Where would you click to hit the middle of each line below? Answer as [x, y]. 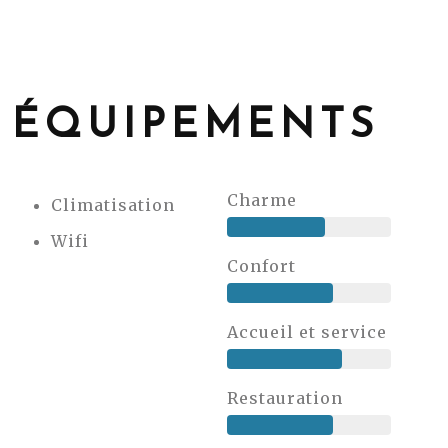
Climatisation [113, 205]
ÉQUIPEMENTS [195, 126]
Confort [261, 266]
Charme [261, 200]
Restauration [284, 398]
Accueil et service [306, 332]
